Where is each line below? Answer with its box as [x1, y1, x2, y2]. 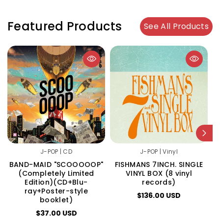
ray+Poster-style [24, 186, 88, 196]
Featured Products [7, 18, 122, 35]
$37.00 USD [35, 208, 77, 218]
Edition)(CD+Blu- [25, 177, 88, 187]
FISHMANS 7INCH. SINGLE [114, 159, 203, 169]
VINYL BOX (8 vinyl [125, 168, 192, 178]
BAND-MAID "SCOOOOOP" [9, 159, 104, 169]
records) [142, 177, 176, 187]
